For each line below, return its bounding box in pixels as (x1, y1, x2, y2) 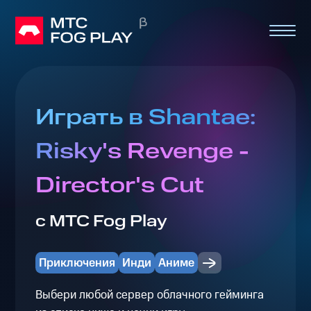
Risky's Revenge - (35, 136, 249, 168)
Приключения (38, 254, 115, 271)
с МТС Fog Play (35, 210, 167, 233)
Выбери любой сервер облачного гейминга (35, 286, 264, 303)
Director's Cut (35, 170, 204, 202)
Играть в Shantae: (35, 102, 255, 134)
